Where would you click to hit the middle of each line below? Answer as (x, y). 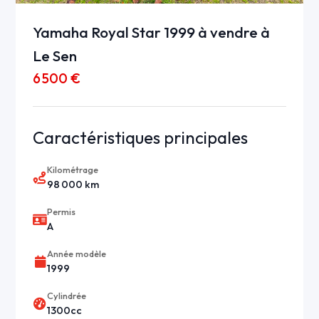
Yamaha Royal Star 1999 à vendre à (152, 32)
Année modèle (77, 254)
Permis (62, 212)
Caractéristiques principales (141, 138)
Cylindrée (67, 296)
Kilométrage (73, 170)
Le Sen (55, 56)
